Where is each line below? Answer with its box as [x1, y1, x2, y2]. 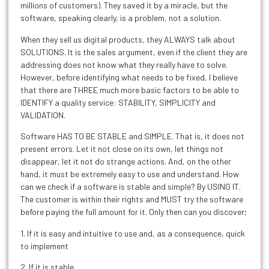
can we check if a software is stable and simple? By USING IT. [20, 181, 241, 192]
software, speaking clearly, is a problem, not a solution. [20, 13, 221, 23]
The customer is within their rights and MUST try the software [20, 194, 243, 205]
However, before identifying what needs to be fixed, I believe [20, 71, 238, 82]
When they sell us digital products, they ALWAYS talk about [20, 34, 235, 44]
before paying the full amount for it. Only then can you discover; [20, 207, 247, 217]
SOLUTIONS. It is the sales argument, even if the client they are [20, 46, 247, 57]
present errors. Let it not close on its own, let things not [20, 144, 223, 154]
